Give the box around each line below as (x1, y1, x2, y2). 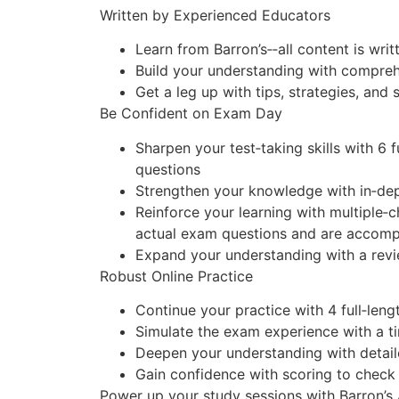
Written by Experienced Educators (100, 5, 330, 24)
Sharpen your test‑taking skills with (135, 138, 378, 157)
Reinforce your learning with (135, 202, 330, 221)
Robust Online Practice (100, 266, 253, 285)
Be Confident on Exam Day (100, 104, 282, 123)
